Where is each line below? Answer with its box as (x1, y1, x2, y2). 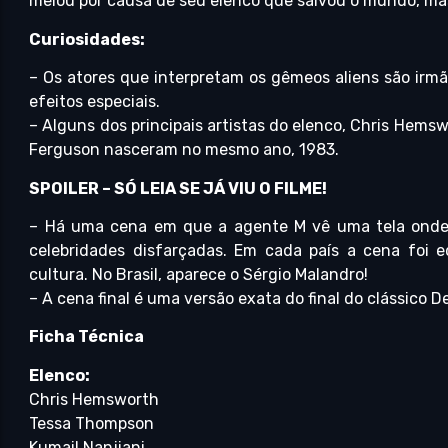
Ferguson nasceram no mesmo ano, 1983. (29, 140, 340, 160)
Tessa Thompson (29, 413, 155, 433)
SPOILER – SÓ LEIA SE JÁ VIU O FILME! (29, 178, 328, 198)
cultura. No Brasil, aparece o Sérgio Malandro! (29, 264, 369, 284)
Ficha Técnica (29, 327, 145, 347)
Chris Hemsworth (29, 389, 160, 409)
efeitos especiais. (29, 92, 161, 112)
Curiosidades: (29, 29, 146, 49)
